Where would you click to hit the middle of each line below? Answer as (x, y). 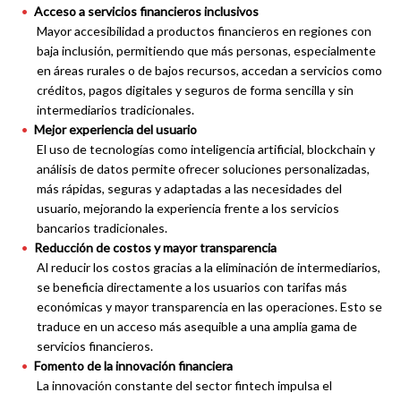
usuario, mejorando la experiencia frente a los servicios (188, 209)
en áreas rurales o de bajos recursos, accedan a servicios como (209, 71)
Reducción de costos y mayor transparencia (155, 248)
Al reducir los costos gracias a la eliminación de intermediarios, (209, 268)
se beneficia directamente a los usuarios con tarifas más (192, 287)
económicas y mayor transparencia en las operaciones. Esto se (209, 307)
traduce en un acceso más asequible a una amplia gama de (197, 327)
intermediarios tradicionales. (115, 110)
